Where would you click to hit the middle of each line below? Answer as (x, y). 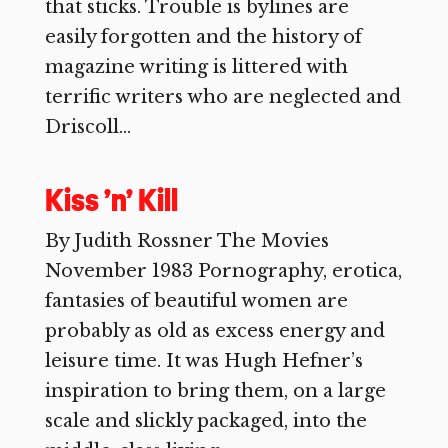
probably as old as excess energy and (214, 331)
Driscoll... (87, 127)
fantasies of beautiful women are (196, 301)
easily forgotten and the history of (203, 37)
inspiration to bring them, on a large (215, 391)
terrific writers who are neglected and (222, 97)
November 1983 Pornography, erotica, (223, 271)
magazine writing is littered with (196, 67)
